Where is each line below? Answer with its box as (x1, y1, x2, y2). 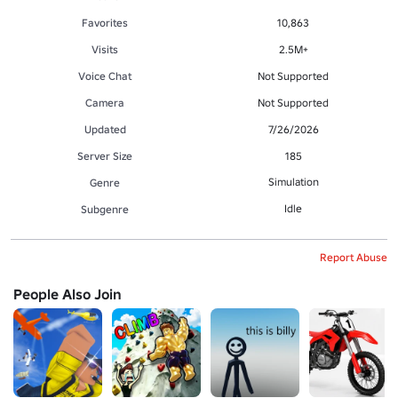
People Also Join (13, 284, 122, 303)
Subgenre (81, 202, 129, 216)
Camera (85, 95, 124, 109)
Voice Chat (78, 68, 131, 83)
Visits (92, 42, 118, 56)
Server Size (77, 148, 132, 163)
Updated (84, 122, 126, 136)
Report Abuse (320, 250, 387, 264)
